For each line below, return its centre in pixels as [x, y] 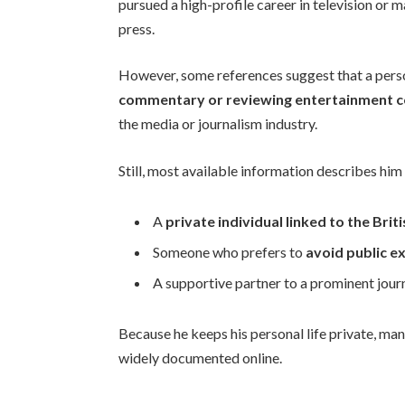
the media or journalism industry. [218, 124]
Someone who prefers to [230, 251]
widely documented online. [201, 357]
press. [137, 28]
